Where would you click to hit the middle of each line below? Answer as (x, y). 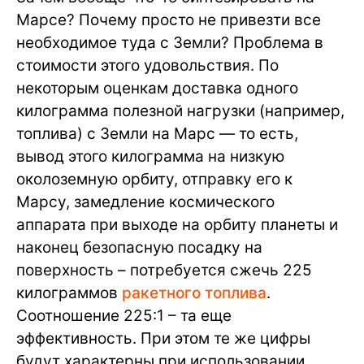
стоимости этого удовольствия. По (147, 66)
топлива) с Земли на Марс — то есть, (157, 134)
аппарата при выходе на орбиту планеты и (177, 225)
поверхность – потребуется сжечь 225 (164, 271)
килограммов (69, 293)
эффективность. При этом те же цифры (163, 339)
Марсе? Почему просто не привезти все (169, 20)
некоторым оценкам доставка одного (157, 89)
